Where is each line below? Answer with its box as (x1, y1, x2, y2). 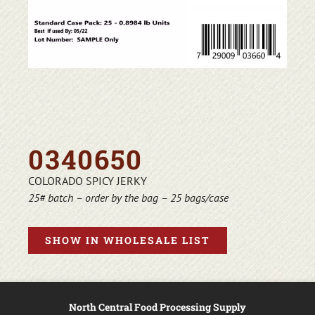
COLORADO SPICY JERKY (28, 174, 147, 188)
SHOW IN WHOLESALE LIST (45, 233, 210, 247)
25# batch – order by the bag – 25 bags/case (28, 191, 229, 205)
